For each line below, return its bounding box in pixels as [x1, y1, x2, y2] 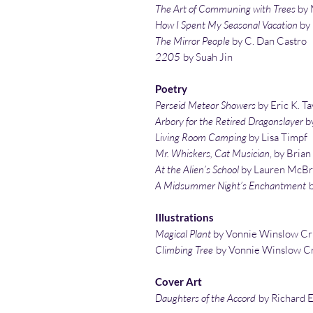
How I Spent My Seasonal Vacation [155, 18, 300, 32]
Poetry [155, 82, 187, 96]
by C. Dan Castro [230, 34, 307, 48]
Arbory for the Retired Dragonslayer [155, 115, 303, 129]
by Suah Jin [183, 50, 233, 64]
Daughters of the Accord [155, 291, 256, 305]
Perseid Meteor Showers [155, 99, 258, 112]
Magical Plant [155, 227, 211, 241]
